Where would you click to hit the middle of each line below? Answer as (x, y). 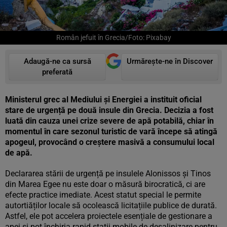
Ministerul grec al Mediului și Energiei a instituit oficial (103, 100)
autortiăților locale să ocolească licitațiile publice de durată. (111, 205)
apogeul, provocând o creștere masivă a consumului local (110, 142)
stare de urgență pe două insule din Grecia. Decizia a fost (109, 110)
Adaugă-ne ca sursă (57, 61)
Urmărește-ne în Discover (170, 61)
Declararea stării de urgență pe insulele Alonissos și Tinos (108, 174)
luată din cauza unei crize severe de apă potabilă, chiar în (109, 121)
